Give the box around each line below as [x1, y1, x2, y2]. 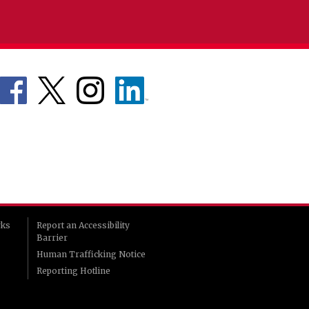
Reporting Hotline [37, 265, 111, 276]
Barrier [37, 232, 68, 243]
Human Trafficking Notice [37, 248, 146, 259]
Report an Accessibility [37, 219, 130, 230]
